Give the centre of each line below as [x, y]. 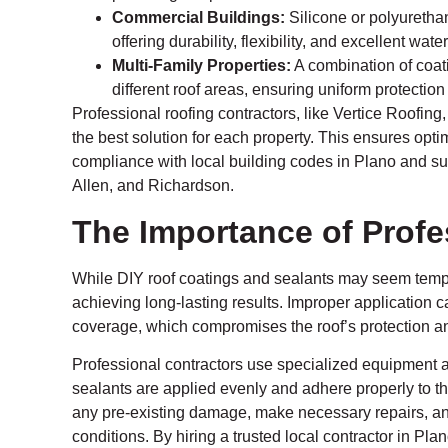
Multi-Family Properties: [201, 66]
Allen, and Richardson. [153, 186]
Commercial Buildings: [198, 18]
